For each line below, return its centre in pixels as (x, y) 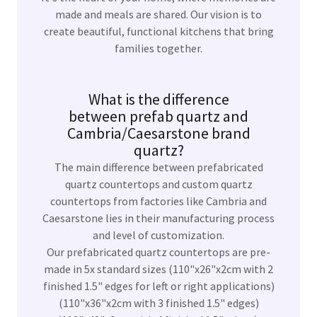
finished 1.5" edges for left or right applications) (158, 286)
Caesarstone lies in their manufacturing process (158, 218)
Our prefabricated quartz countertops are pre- (158, 252)
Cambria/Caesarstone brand (158, 133)
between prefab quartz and (158, 116)
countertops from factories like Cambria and (158, 201)
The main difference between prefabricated (158, 167)
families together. (158, 48)
